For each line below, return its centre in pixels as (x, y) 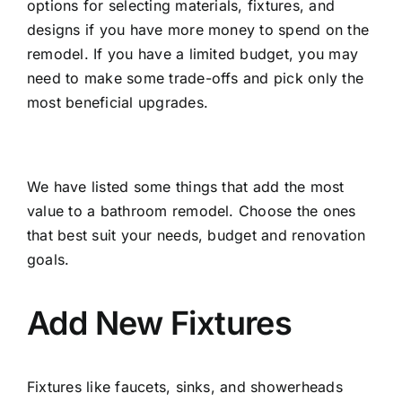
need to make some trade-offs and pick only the (195, 78)
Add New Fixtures (159, 323)
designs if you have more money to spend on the (198, 30)
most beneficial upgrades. (117, 102)
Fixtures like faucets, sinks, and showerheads (184, 387)
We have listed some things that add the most (185, 187)
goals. (48, 259)
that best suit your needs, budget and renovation (196, 235)
